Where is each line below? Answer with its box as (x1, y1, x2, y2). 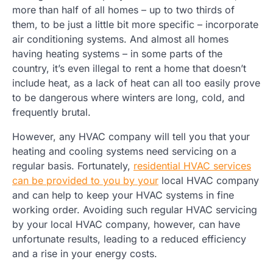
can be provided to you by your (12, 174, 158, 186)
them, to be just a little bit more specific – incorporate (12, 18, 258, 30)
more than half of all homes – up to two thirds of (12, 3, 235, 16)
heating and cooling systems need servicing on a (12, 144, 236, 157)
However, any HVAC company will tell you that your (12, 130, 250, 143)
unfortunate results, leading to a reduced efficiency (12, 232, 246, 245)
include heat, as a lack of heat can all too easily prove (12, 76, 260, 89)
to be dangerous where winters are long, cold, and (12, 91, 245, 104)
